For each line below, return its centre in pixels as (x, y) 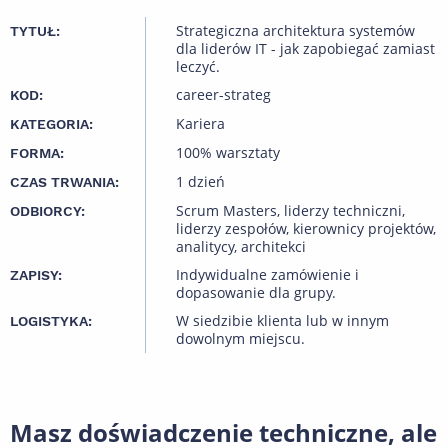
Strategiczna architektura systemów (295, 31)
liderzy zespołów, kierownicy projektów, (306, 229)
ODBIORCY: (47, 211)
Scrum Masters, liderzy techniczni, (290, 211)
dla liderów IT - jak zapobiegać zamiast (305, 49)
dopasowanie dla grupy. (256, 293)
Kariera (200, 124)
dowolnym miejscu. (240, 339)
